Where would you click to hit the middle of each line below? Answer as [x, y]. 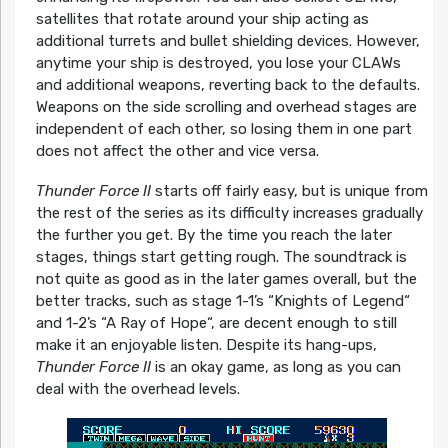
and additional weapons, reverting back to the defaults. [227, 85]
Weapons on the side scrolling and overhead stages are [226, 107]
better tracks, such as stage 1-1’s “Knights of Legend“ [222, 301]
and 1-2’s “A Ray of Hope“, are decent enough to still [216, 323]
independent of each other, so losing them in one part [223, 129]
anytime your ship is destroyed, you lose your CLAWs [218, 63]
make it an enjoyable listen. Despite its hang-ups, [206, 345]
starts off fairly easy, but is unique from [289, 191]
